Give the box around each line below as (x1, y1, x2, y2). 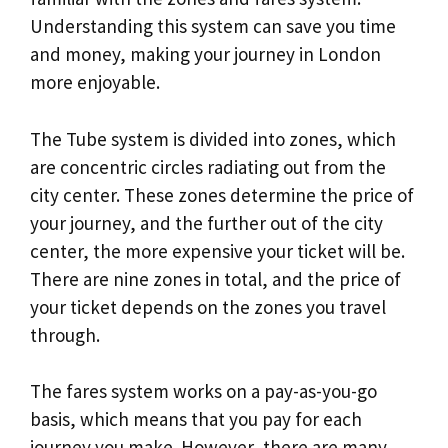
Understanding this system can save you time (30, 14, 396, 39)
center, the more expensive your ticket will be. (30, 238, 405, 263)
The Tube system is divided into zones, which (30, 126, 396, 151)
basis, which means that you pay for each (30, 407, 362, 432)
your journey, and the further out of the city (30, 210, 383, 235)
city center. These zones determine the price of (30, 182, 414, 207)
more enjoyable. (30, 70, 160, 95)
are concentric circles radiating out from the (30, 154, 386, 179)
